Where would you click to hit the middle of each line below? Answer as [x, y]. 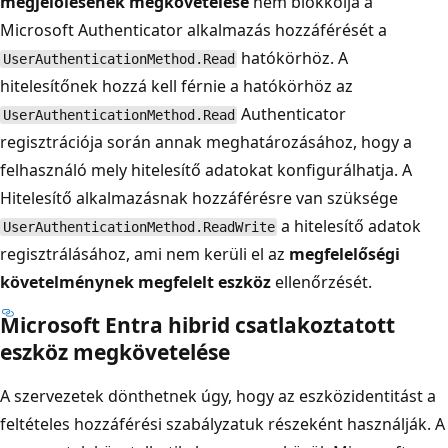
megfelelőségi [344, 253]
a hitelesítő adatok [349, 225]
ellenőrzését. [321, 281]
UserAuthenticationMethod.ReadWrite [138, 226]
